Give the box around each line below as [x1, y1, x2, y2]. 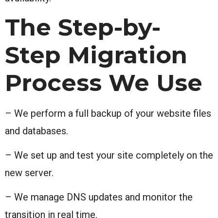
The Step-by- [5, 13, 161, 41]
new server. [5, 166, 54, 179]
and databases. [5, 125, 68, 137]
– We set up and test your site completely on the [5, 149, 213, 161]
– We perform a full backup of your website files [5, 107, 211, 119]
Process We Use [5, 68, 202, 97]
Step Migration [5, 40, 187, 69]
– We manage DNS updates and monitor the [5, 191, 193, 203]
